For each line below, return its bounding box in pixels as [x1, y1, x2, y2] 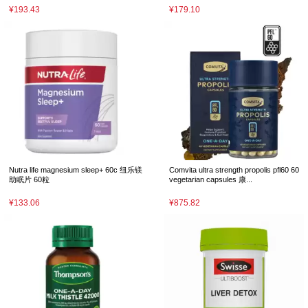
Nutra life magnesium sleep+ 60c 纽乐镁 [9, 166, 142, 174]
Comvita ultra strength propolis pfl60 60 [169, 166, 299, 174]
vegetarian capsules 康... [169, 175, 252, 184]
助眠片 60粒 [9, 175, 49, 184]
